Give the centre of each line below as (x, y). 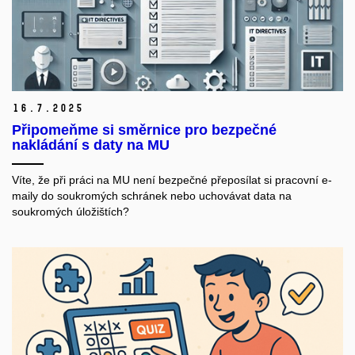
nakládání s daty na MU (91, 145)
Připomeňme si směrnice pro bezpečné (144, 130)
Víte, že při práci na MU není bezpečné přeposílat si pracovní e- (172, 180)
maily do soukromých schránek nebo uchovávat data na (152, 196)
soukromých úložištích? (71, 212)
